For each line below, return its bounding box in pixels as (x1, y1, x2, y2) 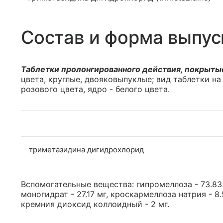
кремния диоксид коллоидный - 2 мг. (21, 199, 169, 209)
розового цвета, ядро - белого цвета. (21, 84, 170, 94)
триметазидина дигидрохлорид (29, 145, 144, 154)
